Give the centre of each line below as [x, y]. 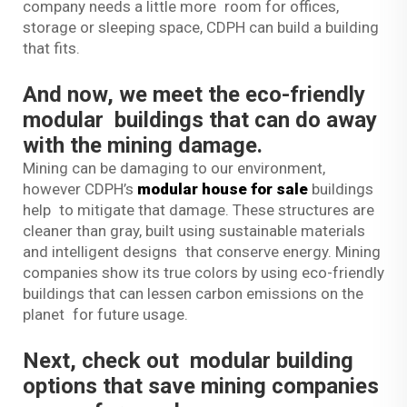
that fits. [51, 48]
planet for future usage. [105, 314]
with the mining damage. [145, 145]
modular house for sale [223, 189]
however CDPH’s [80, 189]
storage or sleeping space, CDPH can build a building [201, 27]
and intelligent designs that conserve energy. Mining [202, 251]
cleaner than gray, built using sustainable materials [194, 230]
